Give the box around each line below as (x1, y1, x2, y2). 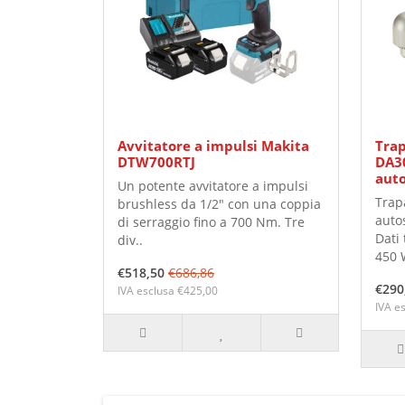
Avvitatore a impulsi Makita (118, 137, 309, 155)
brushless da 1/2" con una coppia (118, 195, 321, 213)
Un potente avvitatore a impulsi (118, 177, 308, 195)
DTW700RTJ (118, 153, 195, 172)
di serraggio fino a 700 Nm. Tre (118, 213, 305, 231)
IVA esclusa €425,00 (118, 283, 218, 299)
